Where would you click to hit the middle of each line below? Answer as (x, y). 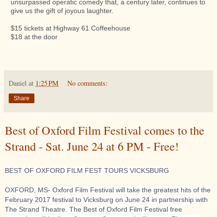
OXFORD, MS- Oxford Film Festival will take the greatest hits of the (108, 190)
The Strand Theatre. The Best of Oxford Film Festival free (93, 209)
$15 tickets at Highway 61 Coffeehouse (70, 28)
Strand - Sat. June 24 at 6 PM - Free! (92, 146)
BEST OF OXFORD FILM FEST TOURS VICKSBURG (87, 171)
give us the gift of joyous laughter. (62, 10)
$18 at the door (34, 37)
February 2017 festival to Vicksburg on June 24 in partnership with (106, 200)
